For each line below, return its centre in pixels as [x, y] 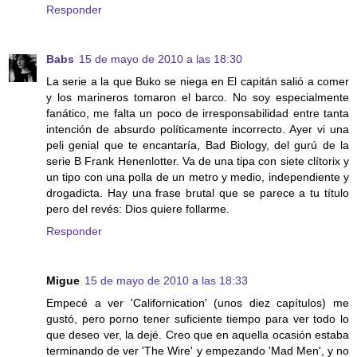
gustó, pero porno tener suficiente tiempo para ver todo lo [198, 319]
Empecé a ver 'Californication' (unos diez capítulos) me [198, 303]
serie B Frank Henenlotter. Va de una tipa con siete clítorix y [198, 161]
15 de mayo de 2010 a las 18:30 [161, 59]
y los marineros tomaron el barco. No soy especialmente [198, 98]
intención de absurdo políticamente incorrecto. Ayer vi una [198, 129]
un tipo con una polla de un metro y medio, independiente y [198, 177]
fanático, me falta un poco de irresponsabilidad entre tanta [198, 114]
